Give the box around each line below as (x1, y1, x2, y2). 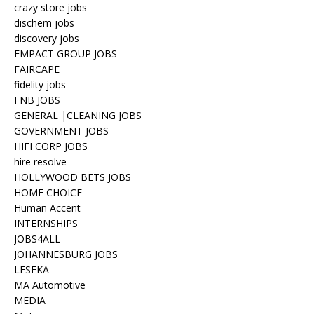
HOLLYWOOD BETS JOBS (14, 170, 131, 184)
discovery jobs (14, 32, 79, 45)
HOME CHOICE (14, 186, 82, 199)
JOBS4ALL (14, 232, 60, 245)
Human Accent (14, 201, 81, 214)
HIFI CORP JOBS (14, 139, 88, 153)
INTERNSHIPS (14, 217, 78, 230)
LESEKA (14, 263, 49, 276)
